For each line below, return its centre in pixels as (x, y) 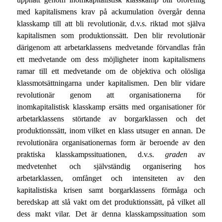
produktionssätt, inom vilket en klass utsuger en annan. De (111, 131)
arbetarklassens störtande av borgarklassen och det (111, 119)
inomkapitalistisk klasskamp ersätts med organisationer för (111, 107)
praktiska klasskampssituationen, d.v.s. (91, 155)
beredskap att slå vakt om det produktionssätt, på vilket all (111, 202)
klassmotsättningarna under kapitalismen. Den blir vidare (111, 83)
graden (176, 155)
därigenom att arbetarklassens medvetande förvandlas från (111, 48)
